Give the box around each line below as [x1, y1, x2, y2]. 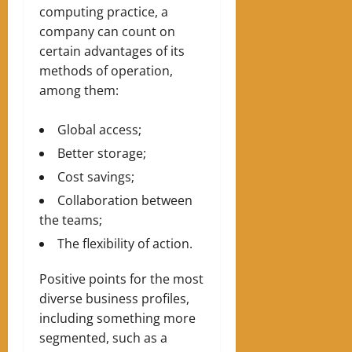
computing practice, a [39, 2, 168, 20]
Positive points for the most [39, 269, 203, 288]
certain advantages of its [39, 42, 185, 60]
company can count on [39, 22, 175, 40]
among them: [39, 81, 119, 99]
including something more [39, 309, 196, 327]
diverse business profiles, [39, 289, 189, 307]
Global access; [57, 120, 141, 138]
